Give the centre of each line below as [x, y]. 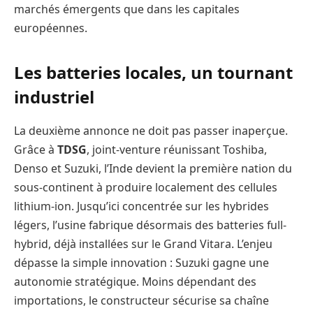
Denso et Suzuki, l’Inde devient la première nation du [153, 168]
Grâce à [36, 149]
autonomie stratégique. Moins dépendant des [135, 281]
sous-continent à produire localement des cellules [146, 187]
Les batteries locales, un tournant [153, 73]
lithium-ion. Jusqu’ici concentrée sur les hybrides [141, 206]
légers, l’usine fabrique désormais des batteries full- [150, 225]
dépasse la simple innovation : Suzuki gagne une [141, 262]
